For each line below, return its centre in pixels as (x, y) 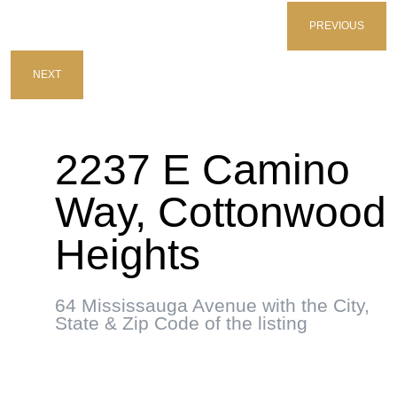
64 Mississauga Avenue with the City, (212, 305)
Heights (128, 255)
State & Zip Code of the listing (181, 323)
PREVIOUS (337, 26)
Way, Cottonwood (221, 212)
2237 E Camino (202, 170)
